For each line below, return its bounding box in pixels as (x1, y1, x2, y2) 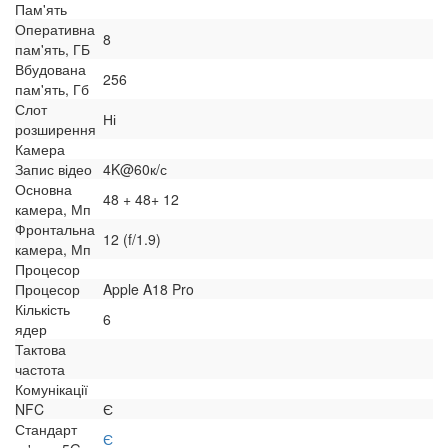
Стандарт (15, 418, 77, 439)
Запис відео (15, 158, 92, 179)
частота (15, 358, 65, 379)
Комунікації (15, 378, 88, 399)
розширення (15, 118, 96, 139)
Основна (15, 178, 72, 199)
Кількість (15, 298, 70, 319)
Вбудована (15, 58, 86, 79)
